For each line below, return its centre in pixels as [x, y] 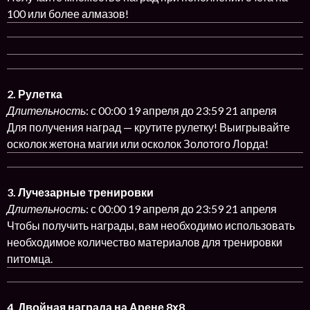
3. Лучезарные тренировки [80, 192]
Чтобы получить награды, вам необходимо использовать [151, 225]
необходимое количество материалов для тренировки [145, 242]
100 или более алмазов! [68, 13]
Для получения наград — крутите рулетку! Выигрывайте [148, 127]
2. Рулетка [35, 94]
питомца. [30, 258]
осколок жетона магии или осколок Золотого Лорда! [138, 144]
